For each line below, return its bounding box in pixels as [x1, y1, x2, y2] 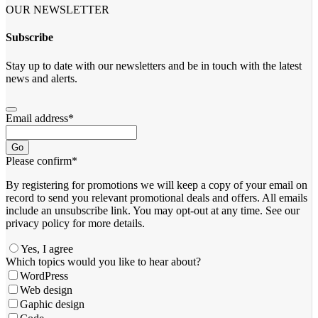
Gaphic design [20, 297, 84, 310]
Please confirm [6, 154, 72, 167]
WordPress [20, 269, 68, 282]
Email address [6, 111, 68, 124]
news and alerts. [6, 72, 77, 84]
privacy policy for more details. [6, 216, 145, 229]
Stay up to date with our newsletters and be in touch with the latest [6, 59, 302, 72]
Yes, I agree [21, 242, 73, 255]
